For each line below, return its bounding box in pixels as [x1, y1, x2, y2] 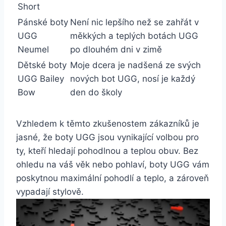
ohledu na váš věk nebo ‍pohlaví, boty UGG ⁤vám [16, 159, 209, 170]
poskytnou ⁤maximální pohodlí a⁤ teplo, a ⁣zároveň [16, 173, 209, 184]
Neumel [18, 44, 49, 55]
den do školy [70, 87, 122, 98]
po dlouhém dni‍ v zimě [70, 44, 162, 55]
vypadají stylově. [16, 187, 84, 197]
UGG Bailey [18, 74, 64, 84]
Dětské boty [18, 60, 67, 71]
